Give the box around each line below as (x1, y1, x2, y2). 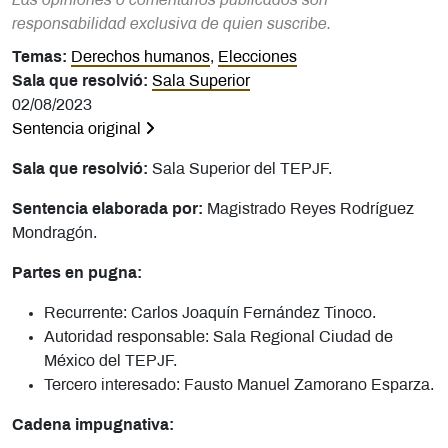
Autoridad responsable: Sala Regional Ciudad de (44, 329, 393, 345)
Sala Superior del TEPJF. (152, 161, 332, 177)
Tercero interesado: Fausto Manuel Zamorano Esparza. (44, 377, 434, 393)
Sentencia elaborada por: (12, 201, 207, 217)
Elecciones (218, 49, 297, 65)
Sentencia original (12, 121, 145, 137)
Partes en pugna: (12, 265, 142, 281)
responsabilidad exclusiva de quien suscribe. (12, 16, 331, 32)
